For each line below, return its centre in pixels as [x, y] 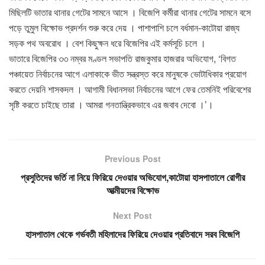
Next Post [132, 215]
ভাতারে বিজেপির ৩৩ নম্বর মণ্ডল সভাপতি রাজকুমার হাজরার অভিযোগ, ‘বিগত [122, 58]
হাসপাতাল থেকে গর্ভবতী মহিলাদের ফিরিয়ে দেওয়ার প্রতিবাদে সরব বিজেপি [132, 234]
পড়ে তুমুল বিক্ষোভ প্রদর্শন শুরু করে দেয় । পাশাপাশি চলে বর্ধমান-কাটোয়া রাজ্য [124, 27]
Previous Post [132, 158]
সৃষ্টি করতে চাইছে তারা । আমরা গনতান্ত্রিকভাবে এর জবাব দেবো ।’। [111, 104]
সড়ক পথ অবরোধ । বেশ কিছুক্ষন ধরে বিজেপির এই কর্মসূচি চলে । [107, 43]
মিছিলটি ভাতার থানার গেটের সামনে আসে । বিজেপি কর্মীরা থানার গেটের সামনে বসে [130, 12]
